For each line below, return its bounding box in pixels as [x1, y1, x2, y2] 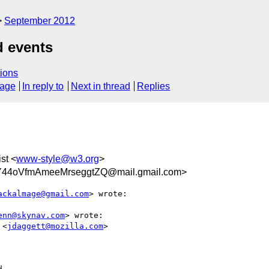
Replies [137, 81, 171, 92]
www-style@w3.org [16, 153, 99, 164]
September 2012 [4, 16, 75, 26]
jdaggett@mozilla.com [7, 221, 103, 231]
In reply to [22, 81, 64, 92]
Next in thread [70, 81, 130, 92]
